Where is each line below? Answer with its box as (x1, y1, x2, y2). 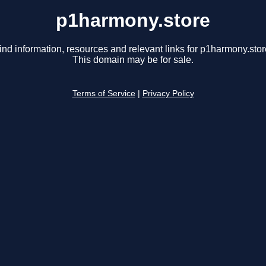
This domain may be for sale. (72, 55, 194, 65)
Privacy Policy (142, 89, 194, 99)
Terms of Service (72, 89, 135, 99)
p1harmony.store (56, 9, 210, 31)
